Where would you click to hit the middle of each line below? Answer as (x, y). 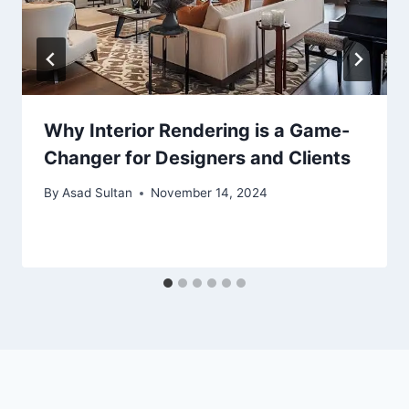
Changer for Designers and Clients (197, 157)
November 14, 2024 (210, 193)
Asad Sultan (98, 193)
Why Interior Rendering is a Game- (197, 130)
